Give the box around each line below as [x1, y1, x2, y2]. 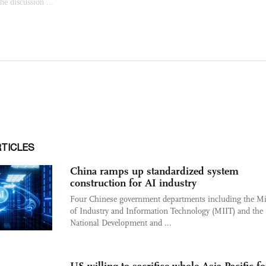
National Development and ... [70, 218, 172, 228]
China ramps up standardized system [70, 164, 239, 178]
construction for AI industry [70, 176, 197, 189]
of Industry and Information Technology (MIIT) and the [70, 206, 263, 216]
